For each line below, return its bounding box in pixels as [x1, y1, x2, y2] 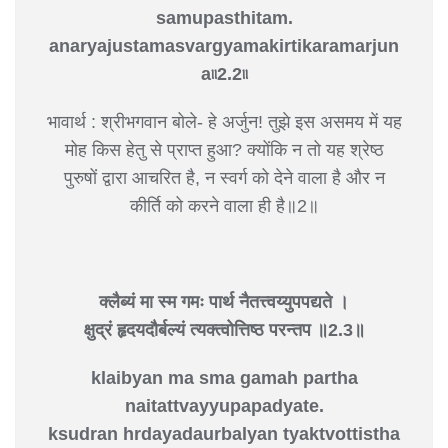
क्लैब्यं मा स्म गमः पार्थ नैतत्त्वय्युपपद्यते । [99, 291, 349, 312]
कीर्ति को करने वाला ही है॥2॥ [129, 195, 319, 216]
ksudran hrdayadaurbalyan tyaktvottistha [48, 423, 400, 444]
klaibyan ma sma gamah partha [90, 367, 358, 388]
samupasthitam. [155, 7, 293, 28]
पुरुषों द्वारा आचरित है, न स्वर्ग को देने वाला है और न [63, 167, 385, 188]
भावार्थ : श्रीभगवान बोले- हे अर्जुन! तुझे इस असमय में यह [46, 111, 402, 132]
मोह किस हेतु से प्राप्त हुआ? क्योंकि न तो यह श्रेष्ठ [64, 139, 384, 160]
